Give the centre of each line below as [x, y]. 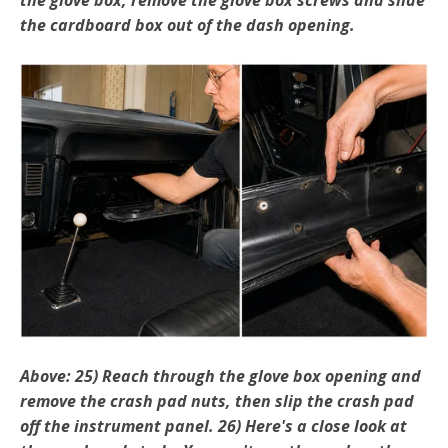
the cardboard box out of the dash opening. [187, 24]
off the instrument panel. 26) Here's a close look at [213, 425]
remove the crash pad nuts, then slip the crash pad [217, 400]
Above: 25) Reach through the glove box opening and [220, 375]
